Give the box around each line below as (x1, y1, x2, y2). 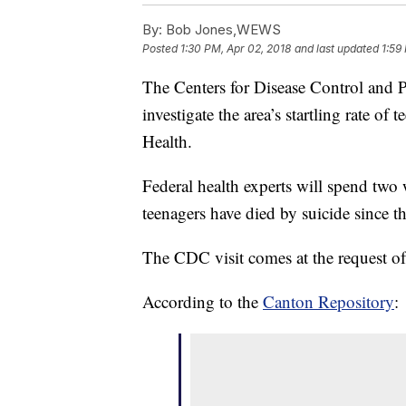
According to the (142, 290, 263, 314)
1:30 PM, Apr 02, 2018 (180, 42, 291, 56)
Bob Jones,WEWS (162, 21, 281, 39)
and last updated (295, 42, 379, 56)
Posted (142, 42, 180, 56)
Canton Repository (263, 290, 394, 314)
